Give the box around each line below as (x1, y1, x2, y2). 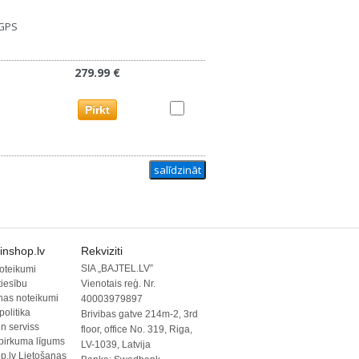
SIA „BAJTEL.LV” (81, 263, 153, 274)
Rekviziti (81, 244, 123, 257)
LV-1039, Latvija (81, 339, 151, 350)
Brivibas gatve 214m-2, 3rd (81, 309, 198, 320)
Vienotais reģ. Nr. (81, 278, 155, 289)
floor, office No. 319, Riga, (81, 324, 192, 335)
